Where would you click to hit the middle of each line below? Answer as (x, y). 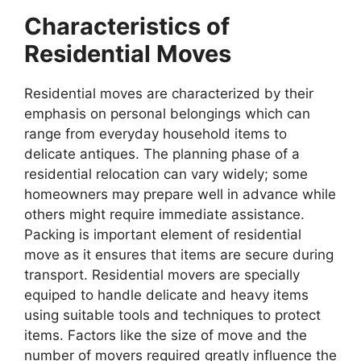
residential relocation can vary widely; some (166, 174)
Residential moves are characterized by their (169, 94)
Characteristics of (127, 27)
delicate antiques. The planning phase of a (162, 154)
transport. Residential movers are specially (162, 275)
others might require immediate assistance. (164, 215)
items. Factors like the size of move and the (166, 336)
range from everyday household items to (156, 134)
